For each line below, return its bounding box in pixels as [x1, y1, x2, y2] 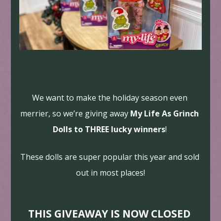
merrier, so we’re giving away [20, 108, 130, 119]
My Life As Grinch [130, 108, 199, 119]
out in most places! [76, 167, 145, 178]
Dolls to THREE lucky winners [52, 123, 165, 135]
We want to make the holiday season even [32, 92, 187, 103]
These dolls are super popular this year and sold [20, 151, 199, 162]
